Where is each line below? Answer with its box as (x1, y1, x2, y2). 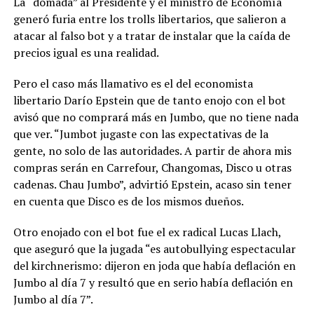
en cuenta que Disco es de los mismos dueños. (13, 193, 244, 210)
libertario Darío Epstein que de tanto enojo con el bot (13, 93, 286, 109)
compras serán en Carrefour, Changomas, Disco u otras (13, 160, 292, 176)
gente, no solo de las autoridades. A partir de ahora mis (13, 143, 292, 159)
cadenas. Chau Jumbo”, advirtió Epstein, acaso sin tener (13, 177, 292, 193)
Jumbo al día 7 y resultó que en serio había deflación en (13, 275, 293, 291)
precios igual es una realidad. (13, 45, 161, 61)
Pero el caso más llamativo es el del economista (13, 76, 253, 92)
